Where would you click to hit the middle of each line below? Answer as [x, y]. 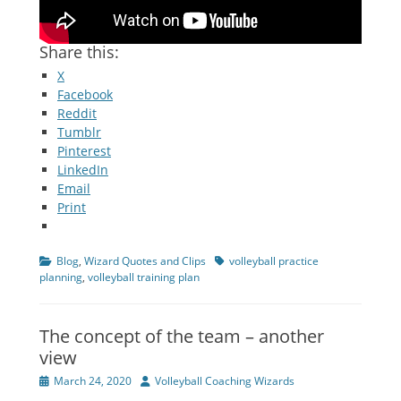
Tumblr [79, 132]
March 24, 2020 [93, 381]
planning [61, 277]
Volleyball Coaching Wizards [225, 381]
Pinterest [84, 151]
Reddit [77, 114]
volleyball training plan [144, 277]
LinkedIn [83, 170]
